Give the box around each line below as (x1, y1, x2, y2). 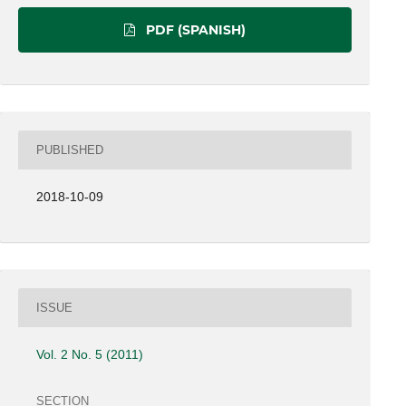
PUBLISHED (36, 142, 104, 157)
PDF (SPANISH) (141, 21, 246, 38)
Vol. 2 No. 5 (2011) (36, 347, 144, 362)
